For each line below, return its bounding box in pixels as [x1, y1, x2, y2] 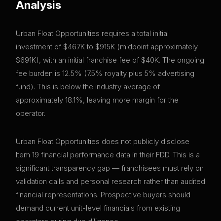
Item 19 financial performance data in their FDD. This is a [16, 150, 200, 160]
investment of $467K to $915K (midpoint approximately [16, 42, 198, 52]
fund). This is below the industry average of [16, 82, 160, 92]
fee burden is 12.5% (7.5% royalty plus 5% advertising [16, 69, 194, 78]
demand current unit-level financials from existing [16, 203, 180, 213]
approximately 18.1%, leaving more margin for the [16, 95, 179, 105]
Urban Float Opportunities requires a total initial [16, 29, 169, 38]
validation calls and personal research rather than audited [16, 177, 205, 186]
